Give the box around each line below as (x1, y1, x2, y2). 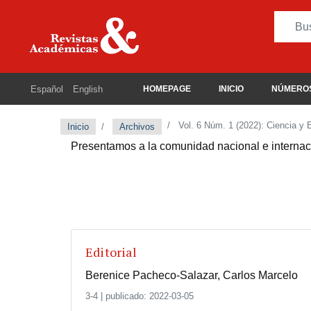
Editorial (85, 243, 137, 260)
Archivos (119, 121, 155, 132)
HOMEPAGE (143, 84, 192, 94)
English (73, 84, 103, 94)
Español (31, 84, 63, 94)
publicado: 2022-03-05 (106, 290, 194, 301)
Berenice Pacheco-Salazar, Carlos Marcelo (85, 269, 298, 281)
